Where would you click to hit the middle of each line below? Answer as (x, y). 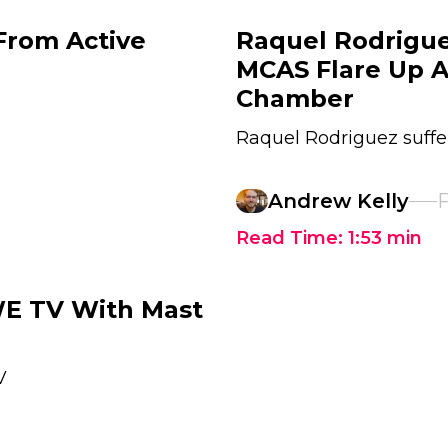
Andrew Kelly (338, 201)
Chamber (295, 98)
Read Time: (292, 238)
